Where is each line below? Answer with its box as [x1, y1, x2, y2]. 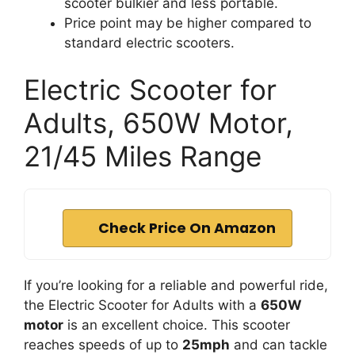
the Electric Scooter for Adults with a [24, 297, 261, 313]
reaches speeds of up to [24, 337, 182, 353]
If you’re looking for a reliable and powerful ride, [24, 277, 328, 293]
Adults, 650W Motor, [24, 106, 293, 139]
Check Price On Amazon [98, 219, 276, 238]
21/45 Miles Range [24, 139, 261, 173]
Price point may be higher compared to [64, 14, 311, 31]
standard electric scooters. [64, 34, 235, 51]
